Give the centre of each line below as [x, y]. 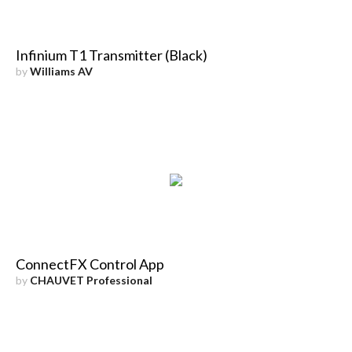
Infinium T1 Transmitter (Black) [111, 55]
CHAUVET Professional [91, 280]
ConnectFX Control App [90, 264]
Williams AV [61, 71]
